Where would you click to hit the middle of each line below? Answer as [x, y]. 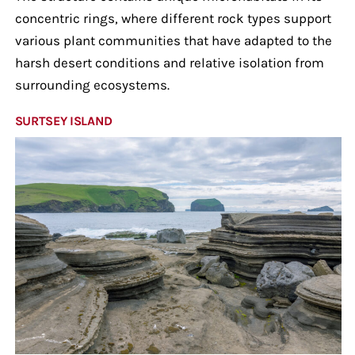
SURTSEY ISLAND [63, 120]
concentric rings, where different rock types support [173, 18]
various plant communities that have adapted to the [173, 40]
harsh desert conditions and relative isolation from [169, 62]
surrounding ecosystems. [92, 84]
